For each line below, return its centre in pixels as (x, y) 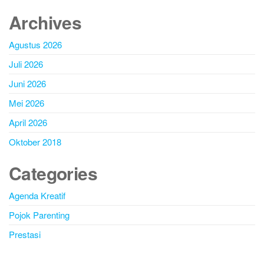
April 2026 (28, 123)
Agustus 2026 (35, 45)
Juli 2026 (26, 64)
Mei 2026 (27, 103)
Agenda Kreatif (37, 196)
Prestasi (25, 235)
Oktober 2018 (35, 142)
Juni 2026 (27, 84)
